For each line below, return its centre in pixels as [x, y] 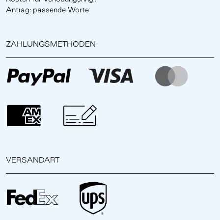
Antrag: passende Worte [47, 9]
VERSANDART [33, 160]
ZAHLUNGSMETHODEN [51, 44]
